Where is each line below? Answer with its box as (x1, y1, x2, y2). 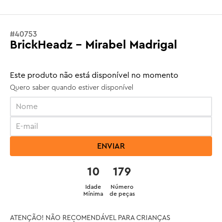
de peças (109, 191, 135, 197)
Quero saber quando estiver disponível (10, 84, 133, 91)
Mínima (83, 191, 104, 197)
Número (111, 184, 134, 190)
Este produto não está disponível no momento (10, 71, 178, 79)
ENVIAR (97, 142, 125, 150)
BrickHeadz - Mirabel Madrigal (10, 39, 177, 51)
